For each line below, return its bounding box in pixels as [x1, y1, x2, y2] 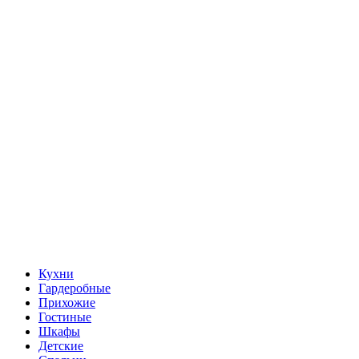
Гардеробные [38, 280, 111, 295]
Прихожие [38, 295, 95, 309]
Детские [38, 338, 83, 353]
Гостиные [38, 309, 91, 324]
